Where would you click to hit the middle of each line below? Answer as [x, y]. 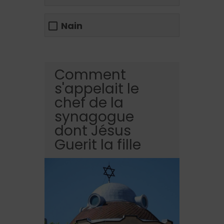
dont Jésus [93, 131]
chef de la [89, 103]
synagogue [94, 117]
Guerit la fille [98, 145]
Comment [90, 75]
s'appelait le [97, 89]
